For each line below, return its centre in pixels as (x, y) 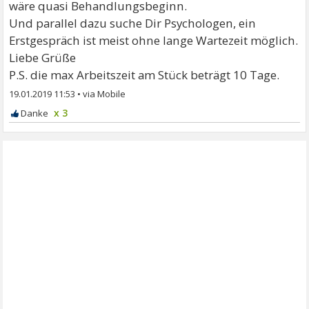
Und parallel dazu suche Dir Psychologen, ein (133, 23)
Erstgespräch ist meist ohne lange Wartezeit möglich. (154, 41)
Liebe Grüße (43, 58)
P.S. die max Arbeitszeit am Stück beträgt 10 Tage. (144, 75)
